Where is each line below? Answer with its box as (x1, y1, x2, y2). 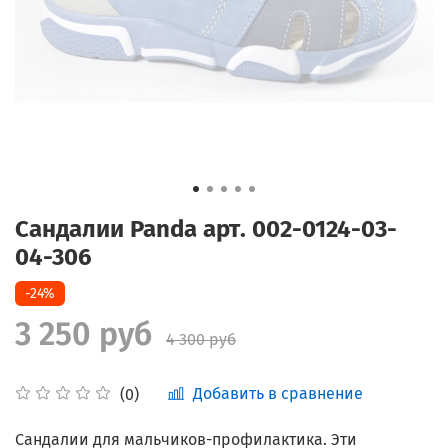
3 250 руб (15, 314, 152, 353)
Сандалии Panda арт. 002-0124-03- (15, 214, 397, 243)
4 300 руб (166, 329, 236, 349)
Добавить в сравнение (193, 384, 363, 404)
